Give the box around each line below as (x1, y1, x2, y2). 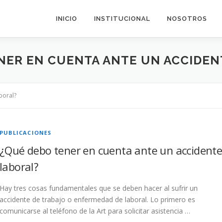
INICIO (56, 15, 77, 22)
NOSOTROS (167, 15, 207, 22)
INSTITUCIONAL (94, 15, 150, 22)
